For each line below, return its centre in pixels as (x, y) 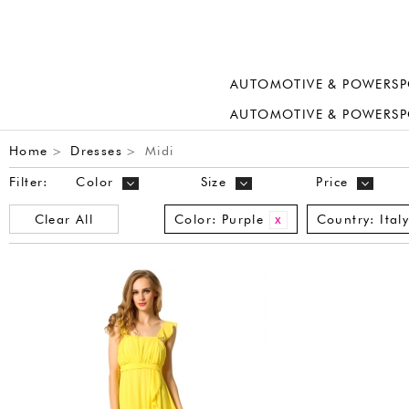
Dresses (97, 151)
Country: (346, 219)
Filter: (29, 182)
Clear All (64, 219)
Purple (243, 219)
